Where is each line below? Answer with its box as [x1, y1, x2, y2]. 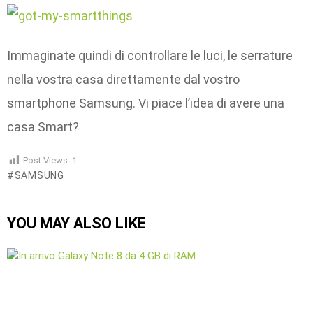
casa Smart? [7, 119, 79, 134]
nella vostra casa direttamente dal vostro [7, 71, 240, 87]
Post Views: [23, 155, 70, 166]
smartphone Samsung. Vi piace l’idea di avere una [7, 95, 284, 110]
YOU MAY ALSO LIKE [7, 214, 146, 233]
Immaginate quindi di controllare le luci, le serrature [7, 48, 293, 63]
